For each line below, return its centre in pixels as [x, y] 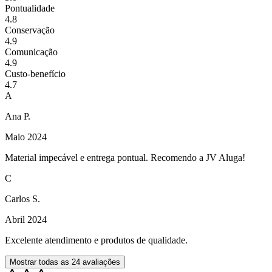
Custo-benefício [35, 74]
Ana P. [18, 117]
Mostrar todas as [41, 262]
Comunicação [31, 52]
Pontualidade [30, 8]
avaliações [100, 262]
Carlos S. [22, 199]
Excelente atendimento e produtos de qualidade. [96, 240]
